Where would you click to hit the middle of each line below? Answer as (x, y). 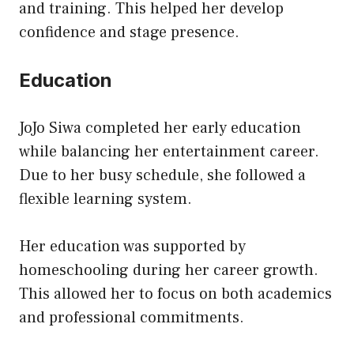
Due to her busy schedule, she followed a (162, 175)
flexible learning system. (105, 199)
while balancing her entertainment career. (169, 151)
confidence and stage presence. (129, 32)
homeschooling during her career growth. (169, 270)
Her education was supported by (132, 246)
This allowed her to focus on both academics (175, 294)
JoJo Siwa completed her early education (160, 128)
